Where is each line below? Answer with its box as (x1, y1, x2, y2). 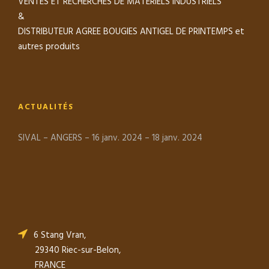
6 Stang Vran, (34, 228, 86, 243)
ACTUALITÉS (18, 100, 73, 113)
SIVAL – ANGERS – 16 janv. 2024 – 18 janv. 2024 (18, 130, 202, 145)
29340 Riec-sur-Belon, (18, 243, 121, 258)
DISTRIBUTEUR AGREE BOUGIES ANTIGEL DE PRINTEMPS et (18, 24, 244, 39)
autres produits (18, 39, 80, 54)
